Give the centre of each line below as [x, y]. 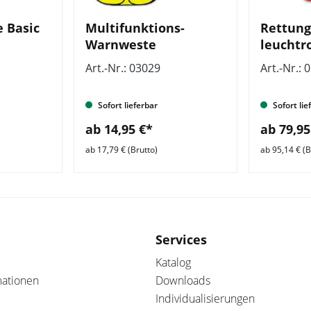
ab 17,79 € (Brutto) [121, 149]
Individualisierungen [205, 299]
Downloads [183, 280]
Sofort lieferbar [127, 105]
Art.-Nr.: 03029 [123, 68]
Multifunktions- [135, 28]
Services [181, 239]
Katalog [173, 262]
